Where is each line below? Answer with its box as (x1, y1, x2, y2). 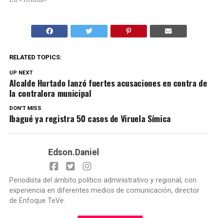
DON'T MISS (9, 105, 41, 112)
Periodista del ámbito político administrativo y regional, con (9, 176, 197, 185)
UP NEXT (9, 70, 33, 76)
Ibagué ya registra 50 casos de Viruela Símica (9, 112, 171, 125)
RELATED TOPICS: (9, 54, 62, 61)
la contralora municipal (9, 87, 91, 100)
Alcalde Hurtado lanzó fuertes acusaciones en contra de (9, 76, 207, 90)
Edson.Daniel (48, 147, 99, 158)
